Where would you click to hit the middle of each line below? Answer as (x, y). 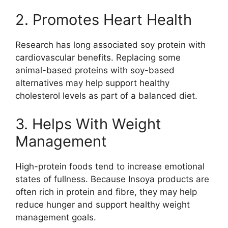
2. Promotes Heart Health (104, 20)
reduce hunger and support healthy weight (103, 204)
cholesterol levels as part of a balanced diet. (106, 96)
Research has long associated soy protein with (110, 45)
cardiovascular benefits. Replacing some (98, 58)
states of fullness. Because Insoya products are (112, 179)
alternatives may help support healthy (92, 83)
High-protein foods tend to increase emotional (110, 166)
